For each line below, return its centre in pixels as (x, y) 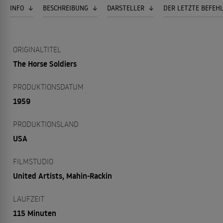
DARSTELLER (127, 8)
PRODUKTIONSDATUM (48, 87)
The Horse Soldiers (45, 64)
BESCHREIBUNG (66, 8)
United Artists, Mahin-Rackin (62, 176)
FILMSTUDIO (33, 161)
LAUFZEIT (29, 199)
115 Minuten (35, 213)
